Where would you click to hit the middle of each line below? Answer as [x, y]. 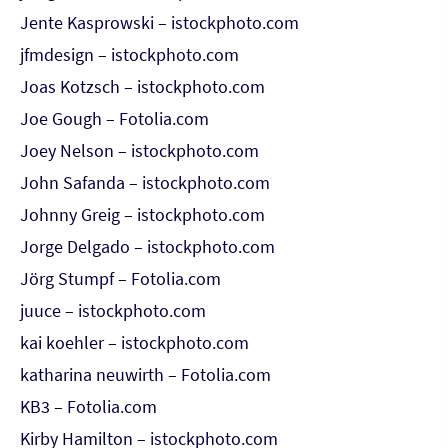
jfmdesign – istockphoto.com [129, 54]
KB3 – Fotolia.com [88, 406]
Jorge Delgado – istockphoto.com [147, 246]
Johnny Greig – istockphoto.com [142, 214]
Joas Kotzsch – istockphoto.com [142, 86]
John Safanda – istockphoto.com [145, 182]
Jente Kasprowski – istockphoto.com [159, 22]
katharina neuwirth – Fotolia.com [145, 374]
